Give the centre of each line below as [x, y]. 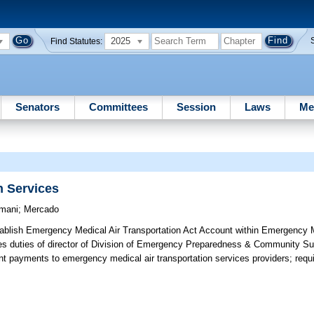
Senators [38, 107]
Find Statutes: [77, 41]
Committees [118, 107]
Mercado [42, 210]
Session [196, 107]
